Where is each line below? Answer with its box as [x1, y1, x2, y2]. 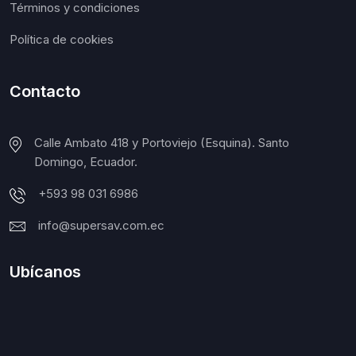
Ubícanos [10, 262, 81, 282]
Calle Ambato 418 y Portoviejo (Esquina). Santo [34, 135, 290, 151]
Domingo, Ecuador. [34, 154, 138, 170]
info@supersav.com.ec [38, 218, 164, 234]
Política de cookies [10, 32, 114, 48]
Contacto [10, 82, 80, 102]
